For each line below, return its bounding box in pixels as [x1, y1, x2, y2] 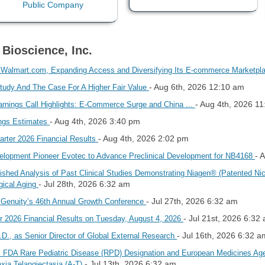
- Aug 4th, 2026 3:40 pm [50, 116, 140, 126]
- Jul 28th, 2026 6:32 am [38, 179, 130, 189]
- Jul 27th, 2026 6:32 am [146, 196, 238, 206]
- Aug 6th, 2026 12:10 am [149, 82, 244, 92]
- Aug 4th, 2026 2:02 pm [98, 133, 189, 143]
